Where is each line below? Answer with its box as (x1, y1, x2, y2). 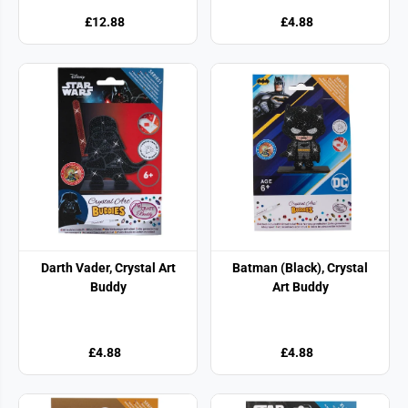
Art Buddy (271, 279, 329, 294)
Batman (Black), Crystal (232, 260, 368, 275)
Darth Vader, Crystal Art (40, 260, 176, 275)
